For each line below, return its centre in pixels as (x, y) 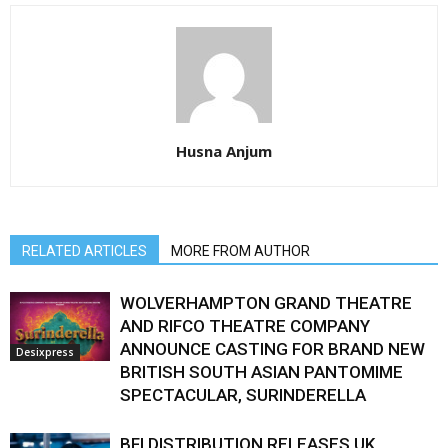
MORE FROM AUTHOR (240, 251)
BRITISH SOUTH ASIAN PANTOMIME (261, 372)
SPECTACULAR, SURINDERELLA (243, 395)
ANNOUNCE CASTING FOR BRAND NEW (272, 349)
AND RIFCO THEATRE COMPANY (245, 326)
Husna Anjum (224, 151)
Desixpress (45, 352)
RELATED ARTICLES (84, 251)
